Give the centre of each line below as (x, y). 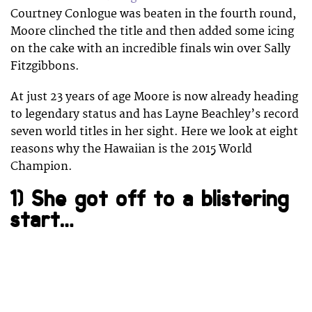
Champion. (41, 166)
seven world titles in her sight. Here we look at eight (154, 131)
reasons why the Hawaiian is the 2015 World (131, 149)
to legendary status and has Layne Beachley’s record (155, 114)
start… (38, 219)
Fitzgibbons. (45, 66)
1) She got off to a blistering (150, 198)
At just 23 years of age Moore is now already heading (154, 96)
